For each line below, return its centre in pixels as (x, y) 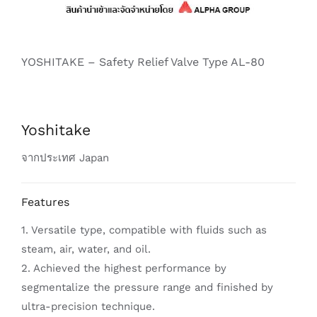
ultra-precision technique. (88, 306)
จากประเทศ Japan (65, 157)
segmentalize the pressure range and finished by (147, 287)
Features (45, 202)
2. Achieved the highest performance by (124, 268)
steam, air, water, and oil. (86, 249)
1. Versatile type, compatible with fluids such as (144, 230)
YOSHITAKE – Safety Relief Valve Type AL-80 (143, 62)
